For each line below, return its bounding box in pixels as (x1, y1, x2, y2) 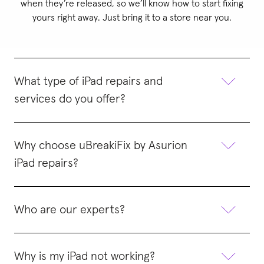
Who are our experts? (14, 203, 125, 216)
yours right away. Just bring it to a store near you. (32, 12, 232, 22)
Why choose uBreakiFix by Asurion (14, 139, 187, 151)
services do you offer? (14, 93, 126, 105)
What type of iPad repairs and (14, 75, 163, 87)
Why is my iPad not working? (14, 250, 155, 262)
